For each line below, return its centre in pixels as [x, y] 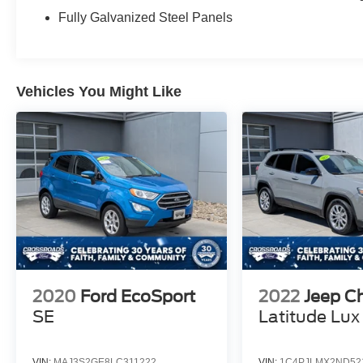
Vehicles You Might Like [99, 92]
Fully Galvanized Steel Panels [146, 18]
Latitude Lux [310, 317]
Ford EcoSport [138, 297]
